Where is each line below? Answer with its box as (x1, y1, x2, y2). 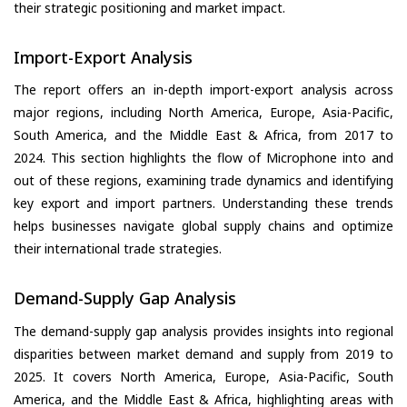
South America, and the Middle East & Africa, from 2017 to (14, 126, 393, 144)
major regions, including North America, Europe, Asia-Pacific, (14, 104, 393, 122)
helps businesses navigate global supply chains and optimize (14, 217, 393, 235)
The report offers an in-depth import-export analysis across (14, 81, 393, 99)
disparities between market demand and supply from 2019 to (14, 344, 393, 362)
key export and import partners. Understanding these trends (14, 194, 393, 213)
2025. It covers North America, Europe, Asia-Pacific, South (14, 367, 393, 385)
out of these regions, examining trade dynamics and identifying (14, 172, 393, 190)
